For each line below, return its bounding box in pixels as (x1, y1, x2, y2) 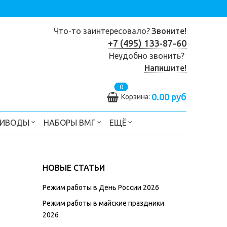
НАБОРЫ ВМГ (44, 118, 97, 127)
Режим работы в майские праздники (43, 199, 164, 207)
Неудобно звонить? (109, 51, 186, 60)
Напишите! (144, 63, 186, 72)
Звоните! (152, 26, 186, 35)
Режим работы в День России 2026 (43, 183, 159, 192)
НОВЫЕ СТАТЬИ (43, 163, 105, 172)
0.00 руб (152, 91, 186, 102)
